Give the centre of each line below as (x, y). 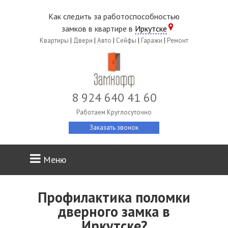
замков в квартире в (98, 28)
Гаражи (152, 40)
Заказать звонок (114, 127)
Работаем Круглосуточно (114, 112)
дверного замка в (114, 211)
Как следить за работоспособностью (114, 16)
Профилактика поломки (114, 197)
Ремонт (178, 40)
